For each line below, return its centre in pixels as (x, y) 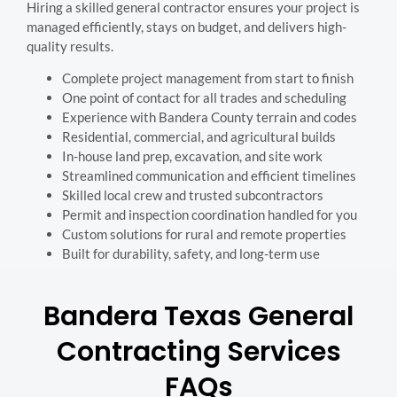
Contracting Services (198, 351)
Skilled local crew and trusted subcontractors (193, 195)
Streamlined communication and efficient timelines (209, 175)
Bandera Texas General (198, 316)
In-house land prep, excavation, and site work (192, 156)
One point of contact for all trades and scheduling (204, 97)
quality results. (70, 46)
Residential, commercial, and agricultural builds (199, 136)
